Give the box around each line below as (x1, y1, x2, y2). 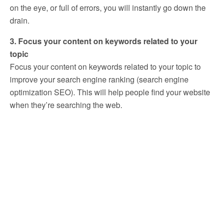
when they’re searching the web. (10, 99, 122, 110)
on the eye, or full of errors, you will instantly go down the (10, 1, 206, 13)
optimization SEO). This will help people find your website (10, 86, 210, 98)
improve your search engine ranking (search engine (10, 73, 189, 85)
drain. (10, 14, 29, 26)
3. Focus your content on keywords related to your (10, 35, 197, 47)
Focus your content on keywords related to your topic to (10, 60, 201, 72)
